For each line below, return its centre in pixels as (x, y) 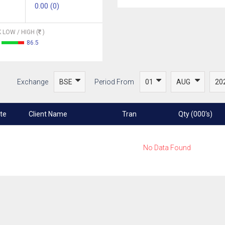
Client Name (48, 114)
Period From (114, 82)
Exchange (33, 82)
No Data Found (167, 148)
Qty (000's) (195, 114)
